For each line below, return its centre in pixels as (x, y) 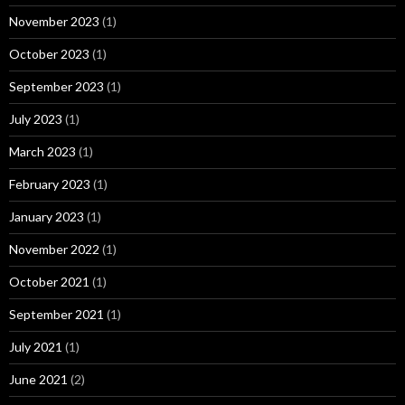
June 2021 (38, 379)
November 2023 (54, 21)
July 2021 (36, 347)
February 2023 (50, 184)
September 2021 (57, 314)
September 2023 (57, 86)
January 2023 (47, 217)
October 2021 (49, 282)
